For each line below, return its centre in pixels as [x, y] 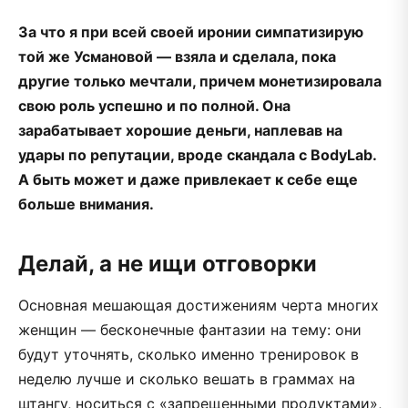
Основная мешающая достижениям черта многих [199, 305]
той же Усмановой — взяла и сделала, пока [177, 56]
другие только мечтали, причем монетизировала [200, 81]
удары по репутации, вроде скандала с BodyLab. [197, 154]
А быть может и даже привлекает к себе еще [188, 179]
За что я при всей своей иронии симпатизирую [191, 31]
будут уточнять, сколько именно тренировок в [189, 354]
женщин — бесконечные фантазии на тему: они [190, 329]
